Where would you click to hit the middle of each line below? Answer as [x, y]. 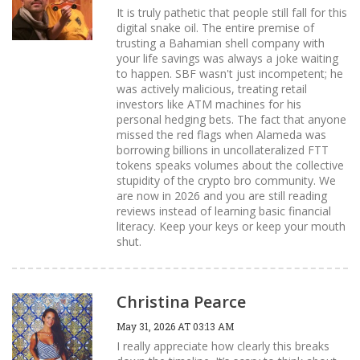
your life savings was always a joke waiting [227, 58]
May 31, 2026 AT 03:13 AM [175, 326]
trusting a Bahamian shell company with [221, 43]
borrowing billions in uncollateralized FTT [223, 149]
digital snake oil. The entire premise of [215, 27]
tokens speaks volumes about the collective [230, 165]
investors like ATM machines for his [209, 104]
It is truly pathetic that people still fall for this [232, 12]
